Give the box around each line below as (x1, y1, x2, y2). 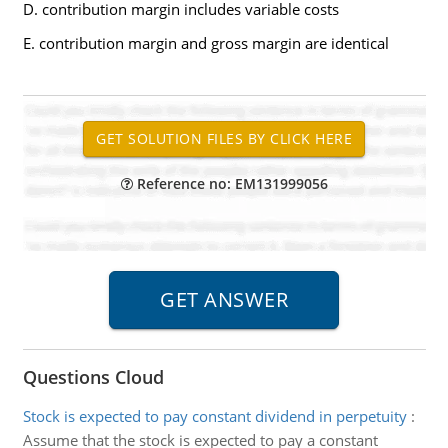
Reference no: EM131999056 (132, 174, 328, 193)
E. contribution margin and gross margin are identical (22, 33, 389, 53)
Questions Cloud (22, 365, 164, 389)
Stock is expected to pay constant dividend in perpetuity (22, 406, 407, 426)
